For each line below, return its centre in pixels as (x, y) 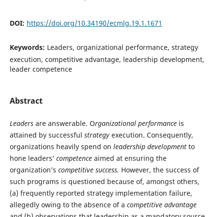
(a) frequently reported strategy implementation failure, (101, 193)
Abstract (26, 101)
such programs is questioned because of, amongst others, (104, 181)
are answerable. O (64, 123)
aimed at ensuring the (129, 158)
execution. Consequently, (151, 135)
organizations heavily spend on (61, 147)
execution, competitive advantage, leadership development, (107, 59)
